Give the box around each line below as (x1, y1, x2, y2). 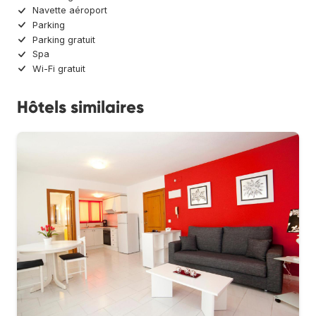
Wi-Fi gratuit (32, 63, 85, 74)
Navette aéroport (32, 5, 107, 16)
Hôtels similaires (17, 96, 144, 117)
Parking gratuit (32, 34, 95, 45)
